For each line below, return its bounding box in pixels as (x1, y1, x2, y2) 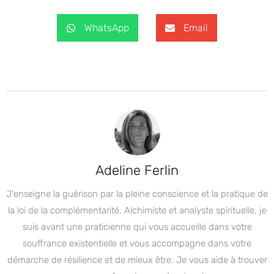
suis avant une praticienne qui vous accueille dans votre (22, 221, 252, 232)
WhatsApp (84, 21, 129, 34)
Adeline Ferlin (95, 162, 179, 179)
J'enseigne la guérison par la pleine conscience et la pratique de (6, 188, 268, 199)
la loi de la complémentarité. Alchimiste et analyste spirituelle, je (7, 205, 267, 216)
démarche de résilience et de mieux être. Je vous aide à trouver (7, 254, 267, 265)
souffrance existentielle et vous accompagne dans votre (23, 238, 251, 249)
